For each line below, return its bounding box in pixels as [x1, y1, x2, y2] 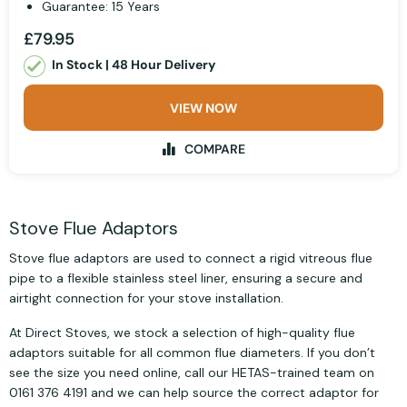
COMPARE [184, 141, 245, 158]
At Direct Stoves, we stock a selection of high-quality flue [9, 324, 355, 342]
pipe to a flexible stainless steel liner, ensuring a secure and [9, 270, 362, 287]
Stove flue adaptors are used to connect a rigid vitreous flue [9, 250, 372, 267]
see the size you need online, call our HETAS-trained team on [9, 364, 374, 382]
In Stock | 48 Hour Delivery [52, 56, 215, 74]
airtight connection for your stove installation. [9, 290, 283, 307]
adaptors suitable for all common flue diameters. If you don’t [9, 344, 375, 362]
